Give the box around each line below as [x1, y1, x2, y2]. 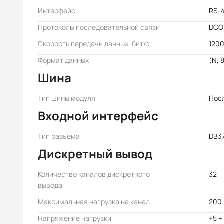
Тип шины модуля [38, 93, 95, 103]
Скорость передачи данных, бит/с [38, 39, 149, 48]
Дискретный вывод [38, 145, 152, 162]
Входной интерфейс [38, 107, 158, 124]
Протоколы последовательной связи [38, 22, 160, 32]
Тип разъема [38, 131, 80, 141]
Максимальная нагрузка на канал [38, 197, 150, 206]
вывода [38, 180, 62, 190]
